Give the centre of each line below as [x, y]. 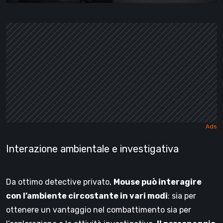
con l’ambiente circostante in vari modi [87, 196]
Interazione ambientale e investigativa [92, 149]
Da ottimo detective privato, [60, 182]
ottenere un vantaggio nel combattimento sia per [99, 210]
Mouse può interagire [158, 182]
